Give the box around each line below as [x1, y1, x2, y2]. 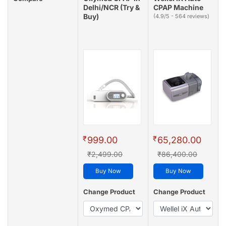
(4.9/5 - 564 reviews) [153, 13, 209, 20]
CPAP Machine [153, 3, 203, 12]
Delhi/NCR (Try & [83, 3, 140, 12]
